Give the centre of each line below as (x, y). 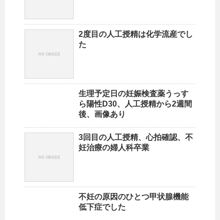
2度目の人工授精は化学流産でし (136, 34)
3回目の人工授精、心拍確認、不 (136, 137)
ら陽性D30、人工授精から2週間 (135, 104)
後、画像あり (102, 114)
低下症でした (102, 207)
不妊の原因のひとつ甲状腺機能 (134, 197)
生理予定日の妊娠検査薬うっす (134, 94)
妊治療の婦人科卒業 (114, 148)
